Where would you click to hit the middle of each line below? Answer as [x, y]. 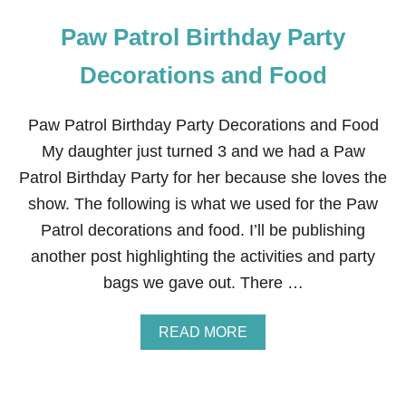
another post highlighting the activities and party [203, 256]
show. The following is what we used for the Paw [203, 204]
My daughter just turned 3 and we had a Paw [203, 151]
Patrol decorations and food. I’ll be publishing [203, 230]
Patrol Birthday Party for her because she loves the [203, 178]
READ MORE [203, 332]
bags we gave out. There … [203, 283]
